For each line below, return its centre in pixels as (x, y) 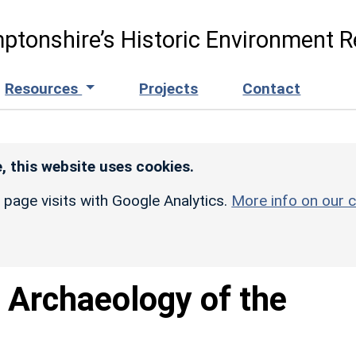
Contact (272, 88)
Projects (169, 88)
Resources (44, 88)
